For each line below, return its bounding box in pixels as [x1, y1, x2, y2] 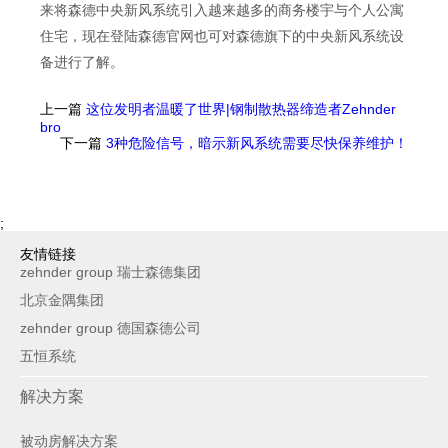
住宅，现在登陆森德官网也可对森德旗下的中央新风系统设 [40, 27, 404, 44]
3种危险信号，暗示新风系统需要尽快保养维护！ [102, 134, 408, 151]
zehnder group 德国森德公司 [20, 319, 201, 336]
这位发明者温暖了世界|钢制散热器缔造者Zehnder [82, 100, 396, 117]
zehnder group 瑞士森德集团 [20, 263, 201, 280]
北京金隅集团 [20, 291, 104, 308]
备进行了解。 [40, 53, 124, 70]
